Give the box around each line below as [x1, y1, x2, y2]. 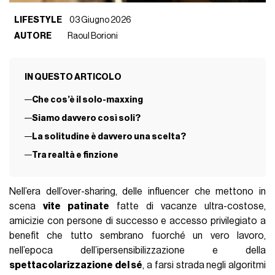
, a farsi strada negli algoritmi [142, 260, 266, 270]
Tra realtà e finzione [31, 150, 118, 160]
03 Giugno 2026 [69, 15, 132, 25]
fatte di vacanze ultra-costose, [109, 201, 266, 211]
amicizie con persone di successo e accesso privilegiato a [9, 215, 266, 226]
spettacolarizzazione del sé [9, 260, 143, 270]
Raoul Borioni [68, 31, 118, 41]
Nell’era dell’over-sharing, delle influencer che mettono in [9, 186, 266, 196]
